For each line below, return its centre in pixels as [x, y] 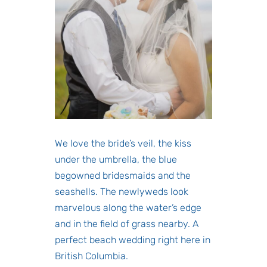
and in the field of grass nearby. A [127, 223]
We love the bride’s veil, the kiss [123, 143]
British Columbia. [91, 256]
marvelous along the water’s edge [128, 207]
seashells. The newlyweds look [122, 191]
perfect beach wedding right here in [133, 240]
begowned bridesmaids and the [123, 175]
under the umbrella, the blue [116, 159]
